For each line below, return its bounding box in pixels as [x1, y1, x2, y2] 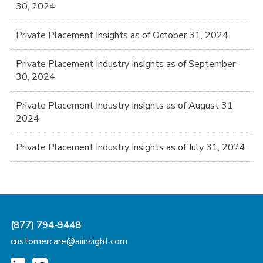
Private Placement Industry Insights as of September [16, 57, 235, 70]
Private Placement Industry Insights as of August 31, [16, 99, 235, 112]
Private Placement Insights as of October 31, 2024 [16, 28, 228, 42]
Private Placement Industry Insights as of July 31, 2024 [16, 140, 245, 154]
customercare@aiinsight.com [11, 234, 127, 248]
